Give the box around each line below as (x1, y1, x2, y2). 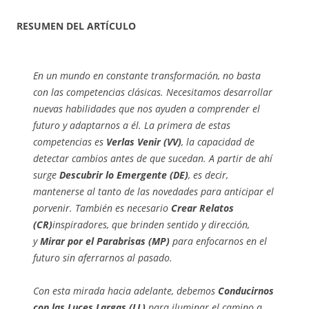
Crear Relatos (171, 201, 234, 215)
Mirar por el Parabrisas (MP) (40, 234, 170, 248)
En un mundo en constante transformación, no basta (33, 68, 261, 82)
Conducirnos (218, 283, 274, 297)
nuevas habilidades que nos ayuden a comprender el (33, 101, 260, 115)
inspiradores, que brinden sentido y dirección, (52, 217, 250, 231)
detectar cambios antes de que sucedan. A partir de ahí (33, 151, 272, 165)
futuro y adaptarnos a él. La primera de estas (33, 118, 230, 132)
